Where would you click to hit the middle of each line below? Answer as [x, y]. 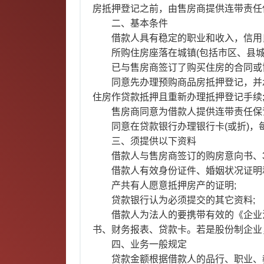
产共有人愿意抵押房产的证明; [174, 185]
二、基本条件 [140, 23]
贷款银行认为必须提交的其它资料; [184, 200]
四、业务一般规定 [149, 244]
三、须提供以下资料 [154, 141]
